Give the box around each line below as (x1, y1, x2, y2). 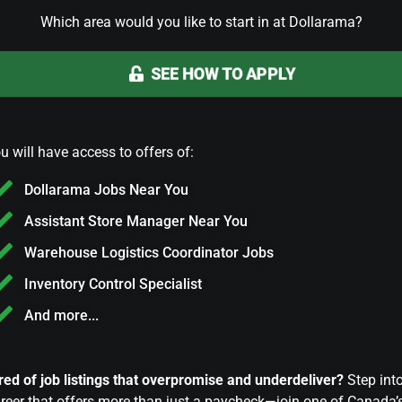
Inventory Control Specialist (23, 275, 202, 293)
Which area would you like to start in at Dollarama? (39, 13, 363, 31)
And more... (23, 307, 99, 324)
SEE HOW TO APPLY (151, 65, 295, 83)
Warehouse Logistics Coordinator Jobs (23, 244, 274, 261)
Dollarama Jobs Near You (23, 181, 188, 198)
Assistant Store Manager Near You (23, 213, 248, 230)
